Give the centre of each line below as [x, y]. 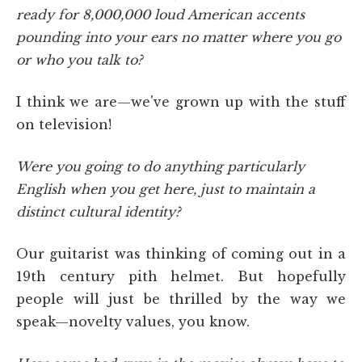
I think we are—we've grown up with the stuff [181, 101]
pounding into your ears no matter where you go [179, 37]
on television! [64, 124]
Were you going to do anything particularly [160, 166]
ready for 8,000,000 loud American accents [160, 14]
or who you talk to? [79, 59]
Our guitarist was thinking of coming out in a [181, 253]
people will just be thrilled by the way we [181, 299]
